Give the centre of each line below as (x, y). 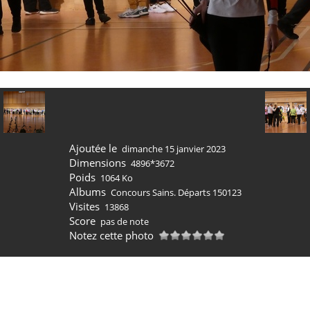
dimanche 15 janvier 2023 (174, 149)
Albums (87, 192)
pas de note (125, 221)
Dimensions (97, 163)
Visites (84, 206)
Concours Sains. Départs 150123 (176, 192)
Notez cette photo (111, 235)
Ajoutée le (93, 148)
